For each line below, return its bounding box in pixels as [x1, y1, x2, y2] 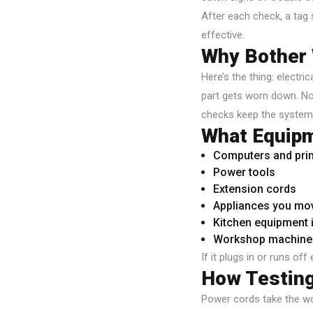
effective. [201, 28, 245, 41]
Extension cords [213, 182, 296, 196]
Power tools [213, 165, 275, 179]
